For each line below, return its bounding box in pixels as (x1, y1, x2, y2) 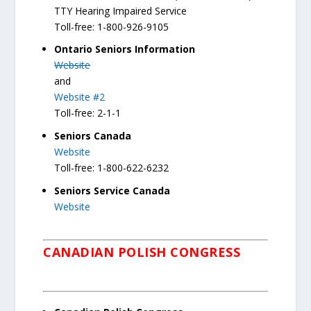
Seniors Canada (54, 129, 132, 143)
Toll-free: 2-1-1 (54, 106, 121, 120)
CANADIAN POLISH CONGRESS (43, 244, 241, 261)
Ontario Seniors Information (54, 42, 196, 56)
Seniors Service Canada (54, 183, 171, 197)
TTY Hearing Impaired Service (54, 3, 187, 17)
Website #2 (54, 90, 106, 104)
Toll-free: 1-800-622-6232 (54, 161, 169, 175)
